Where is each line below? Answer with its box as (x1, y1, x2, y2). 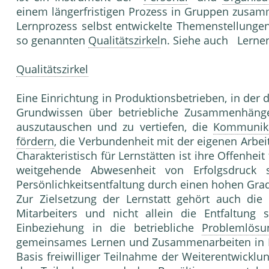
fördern (16, 134, 54, 149)
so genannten (16, 33, 88, 48)
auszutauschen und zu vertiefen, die (16, 119, 213, 134)
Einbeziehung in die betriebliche (16, 220, 202, 235)
